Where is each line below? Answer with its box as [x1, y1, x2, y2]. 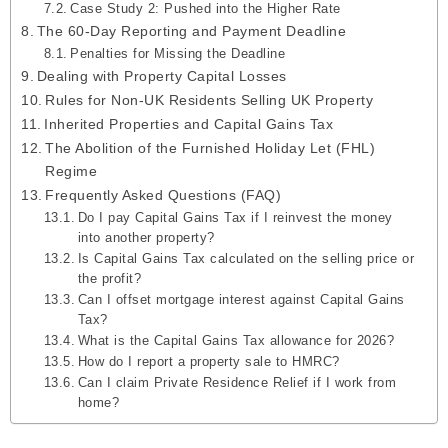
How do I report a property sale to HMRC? [77, 354, 340, 370]
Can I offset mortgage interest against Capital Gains [77, 292, 405, 308]
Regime [45, 163, 98, 180]
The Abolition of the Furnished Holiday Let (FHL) [45, 140, 376, 157]
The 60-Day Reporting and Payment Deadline [36, 23, 347, 40]
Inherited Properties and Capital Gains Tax [44, 116, 334, 133]
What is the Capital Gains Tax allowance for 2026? [77, 333, 395, 349]
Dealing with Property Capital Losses [36, 68, 287, 85]
